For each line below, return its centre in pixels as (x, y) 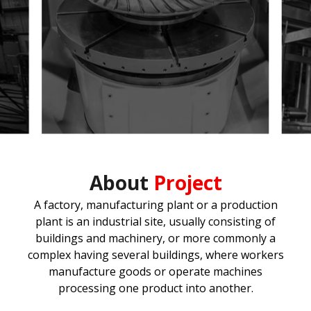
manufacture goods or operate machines (155, 271)
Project (185, 182)
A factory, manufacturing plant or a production (155, 204)
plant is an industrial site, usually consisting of (155, 221)
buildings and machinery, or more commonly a (155, 238)
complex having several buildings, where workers (155, 254)
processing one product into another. (155, 288)
